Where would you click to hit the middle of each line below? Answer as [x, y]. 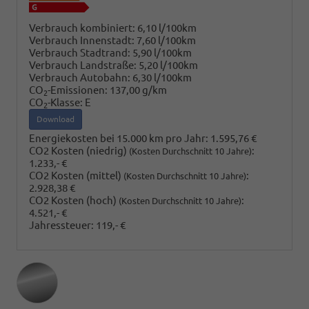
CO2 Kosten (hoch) [74, 201]
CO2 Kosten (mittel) [76, 176]
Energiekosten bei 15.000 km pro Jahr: [119, 139]
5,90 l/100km [162, 53]
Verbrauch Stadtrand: [80, 53]
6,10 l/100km [167, 28]
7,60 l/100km [166, 41]
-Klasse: [65, 103]
